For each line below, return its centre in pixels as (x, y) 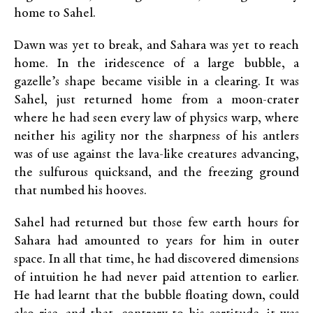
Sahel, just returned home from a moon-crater (156, 100)
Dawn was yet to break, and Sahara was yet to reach (156, 46)
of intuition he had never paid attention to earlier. (156, 278)
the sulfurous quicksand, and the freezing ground (156, 173)
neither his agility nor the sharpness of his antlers (156, 137)
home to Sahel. (55, 14)
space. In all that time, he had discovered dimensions (156, 260)
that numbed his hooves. (82, 191)
